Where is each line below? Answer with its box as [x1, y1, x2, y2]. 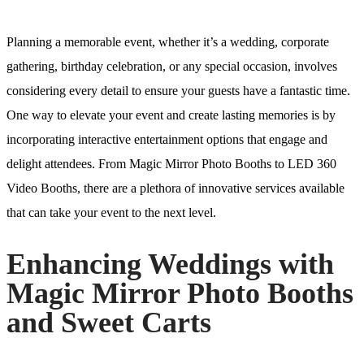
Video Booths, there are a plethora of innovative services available [6, 181, 344, 196]
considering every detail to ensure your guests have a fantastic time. [6, 84, 350, 98]
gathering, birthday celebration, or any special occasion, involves [6, 59, 337, 74]
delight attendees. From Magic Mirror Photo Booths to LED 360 [6, 157, 336, 171]
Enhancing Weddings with [6, 248, 334, 280]
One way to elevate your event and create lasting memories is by [6, 108, 336, 123]
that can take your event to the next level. [6, 206, 216, 220]
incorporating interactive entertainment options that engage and [6, 132, 327, 147]
